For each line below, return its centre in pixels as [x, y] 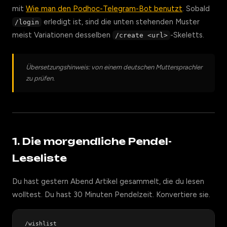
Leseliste [40, 158]
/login [27, 22]
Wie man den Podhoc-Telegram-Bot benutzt [104, 9]
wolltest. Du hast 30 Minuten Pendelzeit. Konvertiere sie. [111, 195]
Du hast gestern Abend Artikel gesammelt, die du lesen [108, 181]
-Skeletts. [187, 35]
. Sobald [196, 9]
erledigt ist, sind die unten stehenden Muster [121, 22]
